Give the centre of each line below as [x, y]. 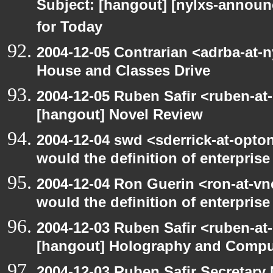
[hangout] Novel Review [120, 117]
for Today [69, 29]
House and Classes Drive [123, 73]
